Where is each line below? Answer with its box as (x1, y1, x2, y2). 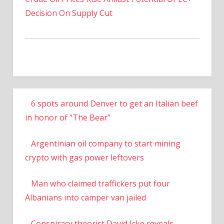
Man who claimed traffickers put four (30, 177, 170, 189)
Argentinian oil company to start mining (30, 137, 180, 149)
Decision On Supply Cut (24, 7, 112, 18)
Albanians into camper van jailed (24, 191, 146, 203)
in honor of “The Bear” (24, 111, 110, 123)
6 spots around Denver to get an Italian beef (30, 97, 198, 109)
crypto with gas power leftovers (24, 151, 144, 163)
